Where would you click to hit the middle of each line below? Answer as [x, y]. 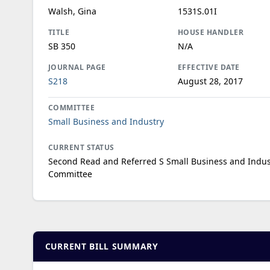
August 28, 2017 [210, 81]
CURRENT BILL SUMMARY [102, 246]
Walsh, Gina [72, 11]
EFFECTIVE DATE [209, 67]
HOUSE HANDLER [211, 32]
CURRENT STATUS [81, 147]
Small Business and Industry [106, 121]
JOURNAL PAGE [77, 67]
